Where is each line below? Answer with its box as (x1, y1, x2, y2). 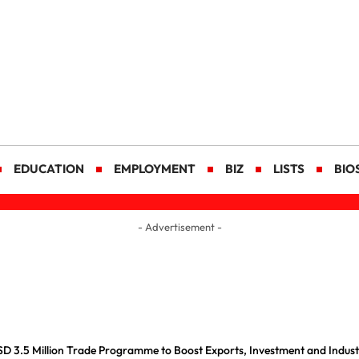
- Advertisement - (137, 220, 222, 233)
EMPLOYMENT (113, 160, 196, 176)
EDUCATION (13, 160, 84, 176)
